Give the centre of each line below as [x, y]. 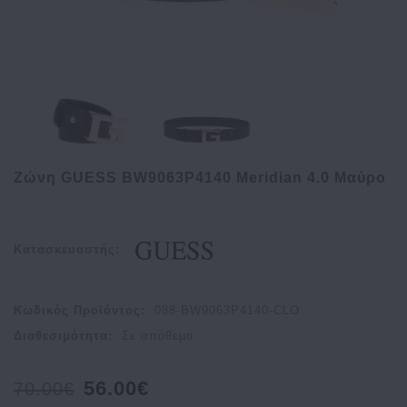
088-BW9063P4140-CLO [227, 311]
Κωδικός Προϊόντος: [79, 311]
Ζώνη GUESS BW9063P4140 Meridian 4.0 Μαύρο [200, 178]
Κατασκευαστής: [67, 249]
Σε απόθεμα [158, 336]
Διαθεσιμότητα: [63, 336]
